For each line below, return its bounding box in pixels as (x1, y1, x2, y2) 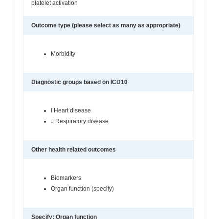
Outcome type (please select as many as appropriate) (31, 22, 180, 29)
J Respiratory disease (51, 117, 109, 125)
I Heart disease (51, 107, 91, 114)
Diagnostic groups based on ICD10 (31, 78, 128, 86)
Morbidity (51, 50, 75, 57)
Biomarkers (51, 174, 81, 181)
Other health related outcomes (31, 146, 116, 153)
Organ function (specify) (51, 185, 114, 192)
